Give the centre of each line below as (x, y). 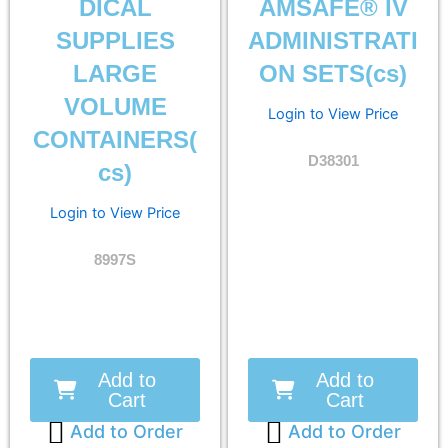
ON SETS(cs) (333, 73)
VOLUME (115, 106)
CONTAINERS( (115, 139)
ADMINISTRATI (333, 40)
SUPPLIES (115, 40)
